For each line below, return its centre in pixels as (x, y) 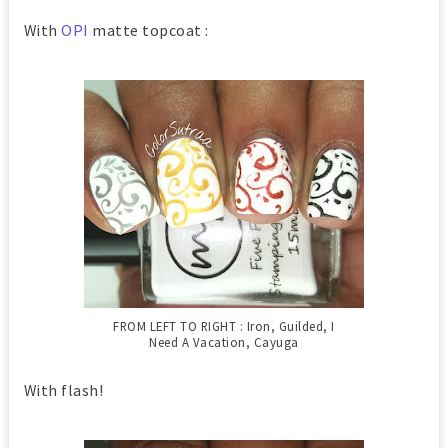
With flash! (63, 390)
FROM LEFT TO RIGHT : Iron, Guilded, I (224, 326)
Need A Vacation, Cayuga (224, 342)
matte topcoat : (150, 30)
